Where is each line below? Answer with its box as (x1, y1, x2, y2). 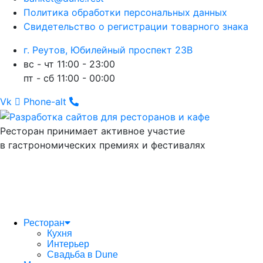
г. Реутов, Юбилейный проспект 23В (23, 44, 193, 56)
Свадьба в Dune (47, 249, 118, 259)
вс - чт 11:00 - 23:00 (23, 58, 115, 70)
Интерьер (47, 238, 89, 249)
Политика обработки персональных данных (23, 6, 227, 19)
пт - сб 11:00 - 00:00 (23, 72, 115, 85)
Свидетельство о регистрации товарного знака (23, 21, 248, 33)
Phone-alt (23, 96, 66, 108)
